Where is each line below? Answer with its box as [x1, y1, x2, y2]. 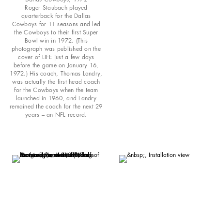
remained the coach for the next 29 [10, 102, 103, 110]
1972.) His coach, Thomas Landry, [10, 69, 103, 77]
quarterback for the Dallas [21, 11, 91, 20]
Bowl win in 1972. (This [25, 36, 88, 45]
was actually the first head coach [12, 77, 100, 86]
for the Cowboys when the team [14, 85, 98, 94]
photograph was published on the [12, 44, 101, 53]
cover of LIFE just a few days [18, 52, 94, 61]
